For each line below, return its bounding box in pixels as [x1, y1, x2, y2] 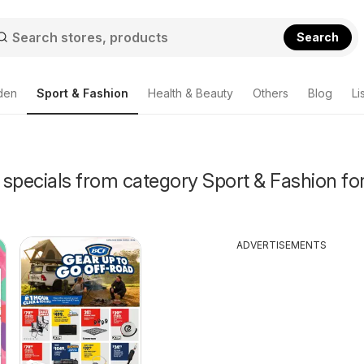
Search [297, 29, 340, 44]
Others [253, 86, 288, 100]
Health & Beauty [148, 86, 233, 100]
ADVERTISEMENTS [236, 239, 327, 251]
